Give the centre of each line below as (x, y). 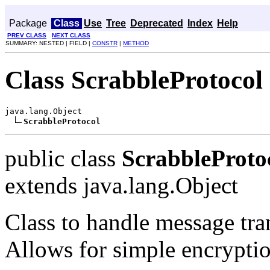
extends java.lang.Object (121, 185)
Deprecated (157, 23)
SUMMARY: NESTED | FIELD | (49, 43)
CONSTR (105, 43)
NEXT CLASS (71, 35)
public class (63, 158)
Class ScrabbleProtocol (134, 80)
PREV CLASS (27, 35)
